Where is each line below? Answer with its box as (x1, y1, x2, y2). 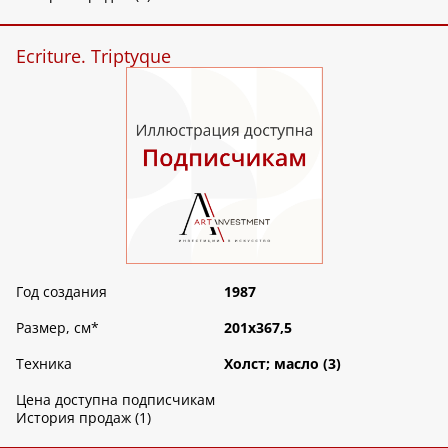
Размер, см (16, 318, 91, 338)
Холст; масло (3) (224, 354, 341, 374)
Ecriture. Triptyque (16, 44, 171, 69)
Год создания (16, 282, 107, 302)
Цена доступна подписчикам (16, 390, 215, 410)
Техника (16, 354, 72, 374)
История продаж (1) (16, 408, 151, 428)
